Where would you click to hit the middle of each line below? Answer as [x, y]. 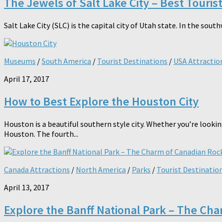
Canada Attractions [37, 169]
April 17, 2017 [27, 79]
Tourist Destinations [132, 61]
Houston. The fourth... [41, 134]
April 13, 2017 [27, 187]
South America [66, 61]
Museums [20, 61]
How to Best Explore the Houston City [101, 101]
